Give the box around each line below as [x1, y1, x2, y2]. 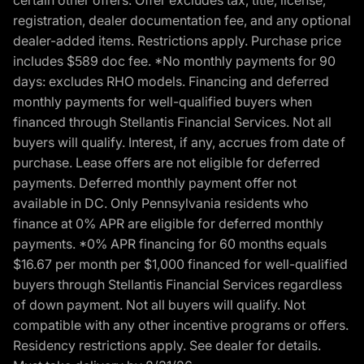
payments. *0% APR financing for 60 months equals [13, 236, 327, 253]
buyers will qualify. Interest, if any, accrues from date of [13, 134, 345, 151]
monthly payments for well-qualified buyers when [13, 93, 312, 110]
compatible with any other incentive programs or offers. [13, 317, 349, 334]
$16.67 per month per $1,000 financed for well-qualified [13, 256, 348, 273]
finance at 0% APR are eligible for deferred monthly [13, 215, 323, 232]
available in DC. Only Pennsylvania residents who [13, 195, 309, 212]
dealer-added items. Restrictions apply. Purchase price [13, 32, 341, 50]
